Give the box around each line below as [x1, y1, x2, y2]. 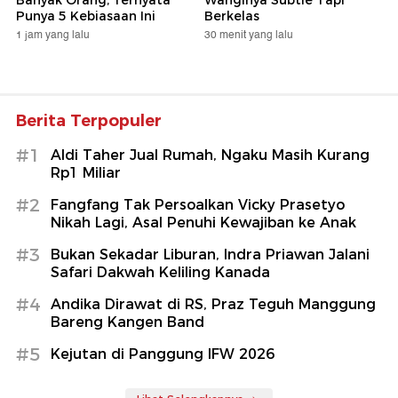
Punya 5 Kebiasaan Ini [16, 8, 155, 25]
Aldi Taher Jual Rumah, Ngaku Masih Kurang [51, 147, 370, 164]
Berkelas [204, 8, 259, 25]
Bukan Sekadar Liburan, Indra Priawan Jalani [51, 246, 370, 264]
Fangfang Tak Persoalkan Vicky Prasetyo [51, 196, 345, 214]
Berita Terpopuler [16, 111, 162, 131]
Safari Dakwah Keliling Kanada [51, 264, 270, 282]
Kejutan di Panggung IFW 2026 [51, 346, 275, 363]
